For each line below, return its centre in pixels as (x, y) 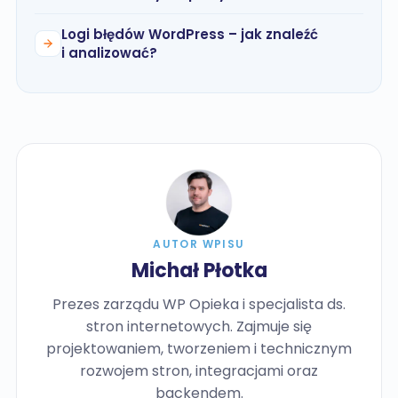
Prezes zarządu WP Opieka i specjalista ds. (199, 304)
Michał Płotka (199, 271)
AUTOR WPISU (199, 244)
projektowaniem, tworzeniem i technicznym (199, 349)
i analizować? (109, 53)
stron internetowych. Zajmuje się (199, 326)
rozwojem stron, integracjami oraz (199, 371)
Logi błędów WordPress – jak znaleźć (190, 34)
